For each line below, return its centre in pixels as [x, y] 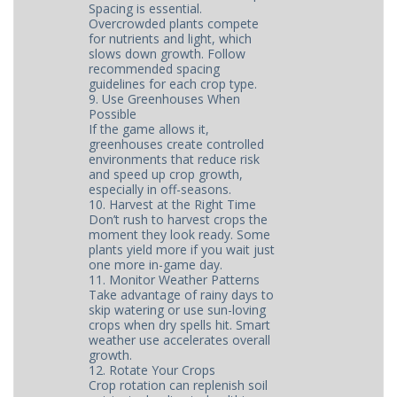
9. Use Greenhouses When [165, 99]
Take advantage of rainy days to [182, 295]
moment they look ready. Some [180, 234]
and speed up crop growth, [166, 174]
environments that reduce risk [175, 159]
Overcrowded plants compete [174, 23]
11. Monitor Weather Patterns [175, 280]
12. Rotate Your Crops [152, 370]
